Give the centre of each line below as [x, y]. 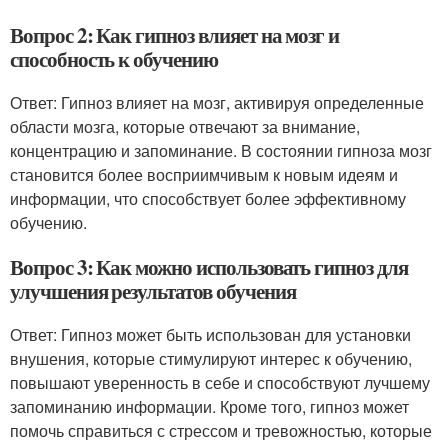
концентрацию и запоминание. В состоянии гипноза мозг [221, 151]
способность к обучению [114, 59]
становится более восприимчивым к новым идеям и [204, 175]
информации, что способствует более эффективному [208, 199]
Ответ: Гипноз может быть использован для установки [210, 335]
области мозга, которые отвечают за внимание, [185, 127]
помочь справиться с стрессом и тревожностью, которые [221, 431]
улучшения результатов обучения [153, 291]
